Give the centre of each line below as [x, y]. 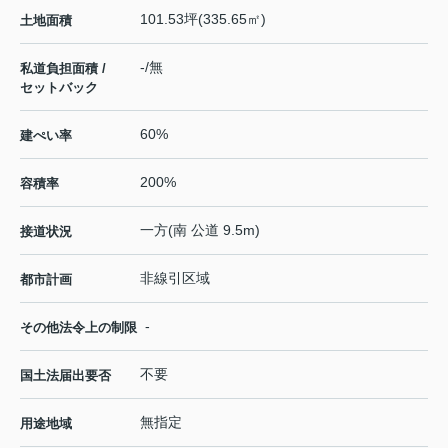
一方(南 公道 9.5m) [200, 229]
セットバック [59, 87]
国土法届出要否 [65, 375]
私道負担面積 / [63, 68]
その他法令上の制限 [78, 327]
